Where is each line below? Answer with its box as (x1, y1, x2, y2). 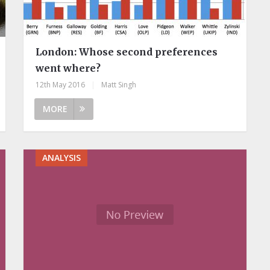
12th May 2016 (35, 80, 85, 90)
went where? (35, 62, 101, 75)
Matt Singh (101, 80, 136, 90)
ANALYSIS (42, 152, 81, 164)
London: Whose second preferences (35, 46, 218, 58)
